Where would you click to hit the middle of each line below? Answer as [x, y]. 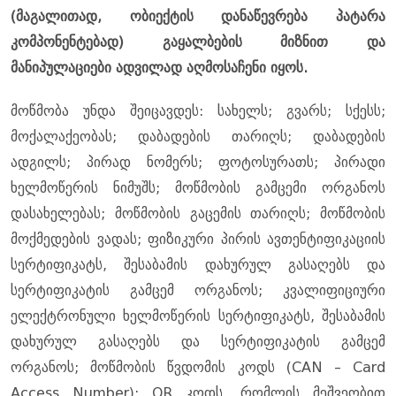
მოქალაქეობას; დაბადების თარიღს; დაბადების [198, 137]
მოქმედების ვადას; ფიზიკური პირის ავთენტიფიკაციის [198, 240]
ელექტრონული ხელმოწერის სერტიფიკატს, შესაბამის [198, 316]
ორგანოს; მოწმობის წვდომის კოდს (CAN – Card [198, 368]
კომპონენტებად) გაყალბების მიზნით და [198, 42]
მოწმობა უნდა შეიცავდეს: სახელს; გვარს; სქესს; [198, 111]
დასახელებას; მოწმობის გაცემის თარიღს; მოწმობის [198, 214]
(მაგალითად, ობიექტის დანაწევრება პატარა [198, 17]
